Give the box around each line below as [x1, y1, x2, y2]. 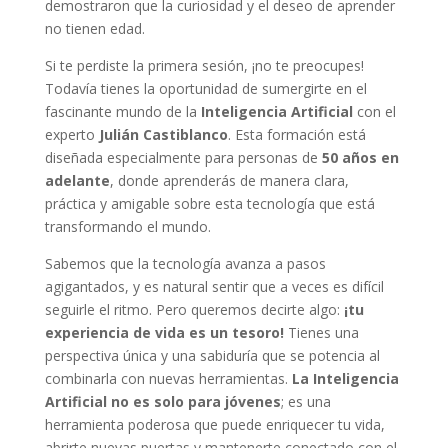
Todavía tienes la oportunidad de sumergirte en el [44, 78, 367, 98]
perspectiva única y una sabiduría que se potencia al [44, 345, 380, 365]
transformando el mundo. [44, 216, 211, 236]
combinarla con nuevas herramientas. [44, 368, 292, 388]
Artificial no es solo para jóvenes [44, 391, 281, 411]
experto [44, 124, 99, 144]
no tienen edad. [44, 18, 145, 38]
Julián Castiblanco [98, 124, 228, 144]
